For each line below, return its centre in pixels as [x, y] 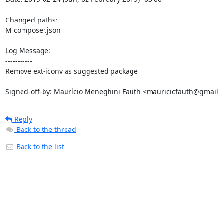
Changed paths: [32, 20]
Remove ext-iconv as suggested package [71, 71]
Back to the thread [46, 129]
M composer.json [33, 30]
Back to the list [39, 146]
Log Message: [28, 51]
